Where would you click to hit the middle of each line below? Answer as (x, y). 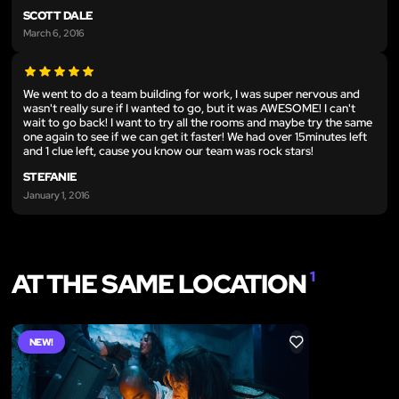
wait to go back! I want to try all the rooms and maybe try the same (198, 123)
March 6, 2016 (54, 33)
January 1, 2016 (57, 194)
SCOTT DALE (58, 15)
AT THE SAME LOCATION (161, 283)
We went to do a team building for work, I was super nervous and (191, 94)
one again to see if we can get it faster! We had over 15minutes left (195, 137)
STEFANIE (50, 177)
